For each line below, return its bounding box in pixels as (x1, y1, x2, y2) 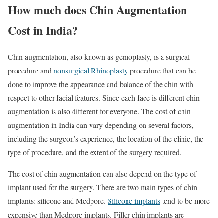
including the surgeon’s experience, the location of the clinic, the (8, 133, 203, 144)
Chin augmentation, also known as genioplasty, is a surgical (8, 52, 190, 62)
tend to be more (160, 196, 210, 206)
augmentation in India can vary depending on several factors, (8, 120, 194, 130)
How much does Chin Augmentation (8, 1, 187, 18)
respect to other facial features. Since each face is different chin (8, 92, 200, 103)
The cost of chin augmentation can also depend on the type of (8, 168, 196, 179)
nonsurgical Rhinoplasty (54, 65, 128, 76)
